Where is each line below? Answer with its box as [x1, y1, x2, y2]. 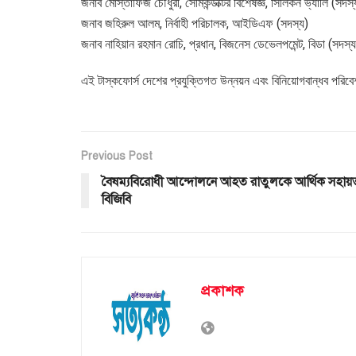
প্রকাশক [201, 281, 244, 300]
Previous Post [81, 149, 153, 163]
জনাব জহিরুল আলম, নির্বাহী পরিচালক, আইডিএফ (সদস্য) [81, 15, 308, 31]
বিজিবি [102, 191, 131, 207]
